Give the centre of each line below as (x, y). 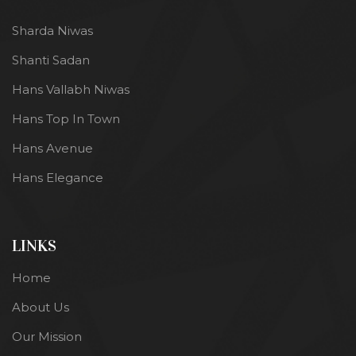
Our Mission (47, 337)
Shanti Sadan (51, 60)
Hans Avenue (52, 149)
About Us (41, 308)
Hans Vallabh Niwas (71, 90)
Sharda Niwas (52, 31)
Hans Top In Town (66, 119)
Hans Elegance (58, 178)
